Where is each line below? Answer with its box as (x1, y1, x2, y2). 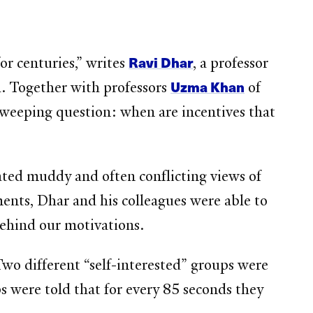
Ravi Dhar (129, 52, 194, 73)
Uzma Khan (170, 77, 245, 97)
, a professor (193, 54, 269, 73)
